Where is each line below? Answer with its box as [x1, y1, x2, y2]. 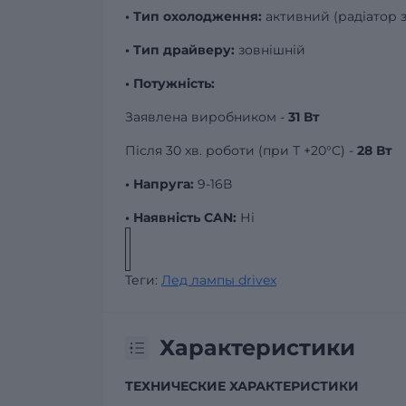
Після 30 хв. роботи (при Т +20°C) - [125, 142, 357, 159]
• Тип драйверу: [125, 42, 238, 58]
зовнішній [238, 42, 305, 58]
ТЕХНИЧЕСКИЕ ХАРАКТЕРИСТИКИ [125, 378, 359, 394]
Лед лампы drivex [161, 272, 276, 288]
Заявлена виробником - [125, 109, 288, 125]
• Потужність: [125, 75, 215, 92]
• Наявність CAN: [125, 209, 240, 226]
